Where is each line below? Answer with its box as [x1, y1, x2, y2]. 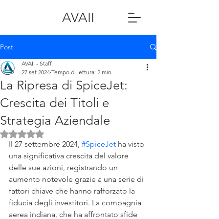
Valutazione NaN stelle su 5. [22, 129, 106, 137]
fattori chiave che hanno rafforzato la [9, 186, 137, 196]
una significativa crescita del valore [9, 151, 131, 160]
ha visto [116, 139, 146, 149]
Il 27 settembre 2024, [9, 139, 82, 149]
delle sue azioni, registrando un [9, 163, 120, 172]
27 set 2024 [22, 68, 50, 76]
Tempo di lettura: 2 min [51, 68, 111, 76]
